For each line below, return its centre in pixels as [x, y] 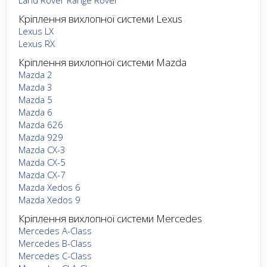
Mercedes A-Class [55, 230]
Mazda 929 [41, 137]
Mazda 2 [35, 74]
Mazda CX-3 [42, 149]
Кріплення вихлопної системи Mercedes [110, 218]
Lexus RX [37, 43]
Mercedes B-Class [55, 243]
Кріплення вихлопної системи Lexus [100, 18]
